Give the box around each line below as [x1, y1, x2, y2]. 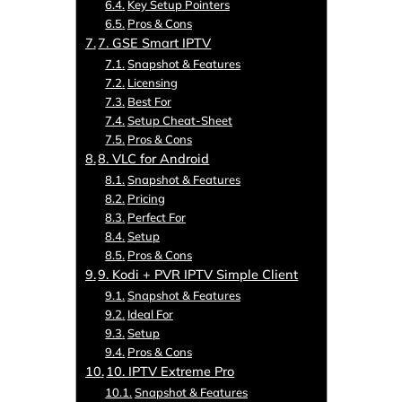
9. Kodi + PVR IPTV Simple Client [98, 266, 299, 284]
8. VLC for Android [98, 150, 210, 168]
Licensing [127, 75, 178, 91]
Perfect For [127, 210, 186, 225]
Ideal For [127, 307, 173, 322]
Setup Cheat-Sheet [127, 113, 232, 128]
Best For [127, 94, 171, 109]
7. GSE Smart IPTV [98, 34, 212, 52]
